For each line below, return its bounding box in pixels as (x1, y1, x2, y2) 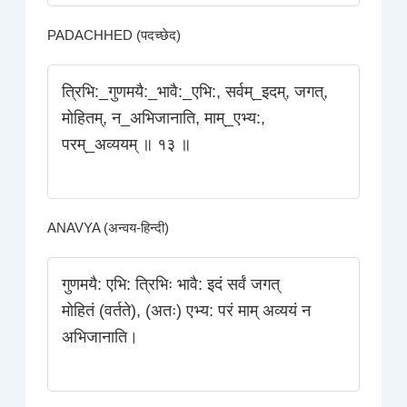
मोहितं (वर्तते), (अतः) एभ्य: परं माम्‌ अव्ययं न (62, 302, 312, 321)
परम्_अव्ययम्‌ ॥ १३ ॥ (62, 135, 192, 154)
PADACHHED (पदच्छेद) (47, 28, 182, 44)
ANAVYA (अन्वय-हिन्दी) (47, 221, 170, 236)
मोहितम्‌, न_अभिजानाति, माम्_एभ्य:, (62, 109, 266, 128)
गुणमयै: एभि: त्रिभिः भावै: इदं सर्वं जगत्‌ (62, 275, 281, 294)
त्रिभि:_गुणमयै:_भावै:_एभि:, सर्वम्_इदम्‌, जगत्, (62, 83, 329, 102)
